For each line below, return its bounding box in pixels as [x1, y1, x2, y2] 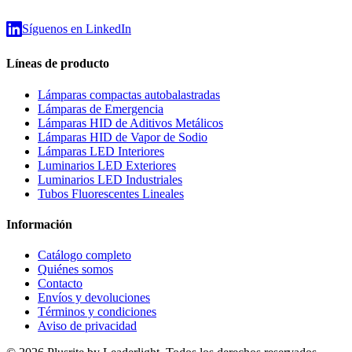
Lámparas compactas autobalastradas [38, 87, 220, 101]
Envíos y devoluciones [38, 291, 150, 305]
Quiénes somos [38, 262, 113, 277]
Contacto [38, 277, 82, 291]
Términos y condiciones [38, 305, 156, 319]
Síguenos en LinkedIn [22, 22, 131, 36]
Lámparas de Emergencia [38, 101, 163, 115]
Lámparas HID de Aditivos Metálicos [38, 115, 223, 130]
